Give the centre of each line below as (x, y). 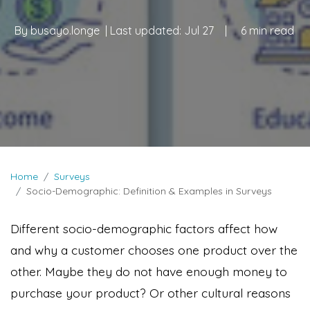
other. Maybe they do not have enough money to (149, 271)
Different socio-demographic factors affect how (144, 228)
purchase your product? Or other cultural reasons (151, 292)
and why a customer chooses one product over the (154, 249)
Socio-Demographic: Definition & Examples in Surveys (149, 191)
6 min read (267, 31)
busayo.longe (65, 31)
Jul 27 (199, 31)
